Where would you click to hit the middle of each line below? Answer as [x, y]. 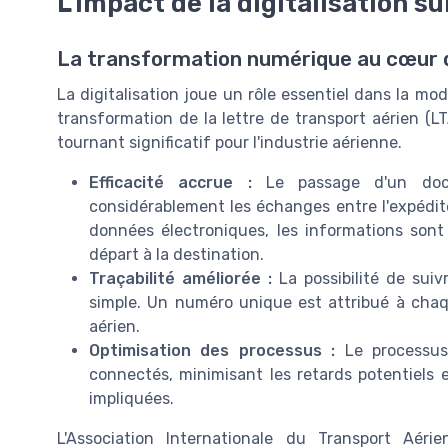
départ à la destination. [176, 255]
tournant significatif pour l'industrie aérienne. [229, 143]
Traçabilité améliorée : [180, 279]
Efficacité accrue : [170, 183]
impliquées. [131, 399]
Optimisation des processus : [212, 351]
